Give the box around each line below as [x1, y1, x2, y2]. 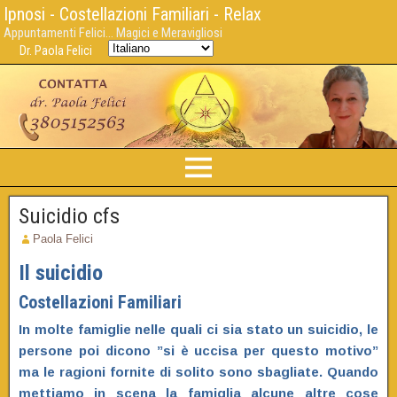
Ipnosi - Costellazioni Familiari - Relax [4, 4, 261, 25]
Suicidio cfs [19, 204, 120, 230]
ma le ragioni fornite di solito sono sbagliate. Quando [19, 364, 378, 380]
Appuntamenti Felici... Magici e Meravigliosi [4, 25, 222, 41]
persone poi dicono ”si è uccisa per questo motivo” [19, 343, 378, 359]
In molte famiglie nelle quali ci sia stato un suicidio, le [19, 322, 378, 338]
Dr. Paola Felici [19, 43, 92, 58]
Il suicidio [19, 261, 103, 286]
